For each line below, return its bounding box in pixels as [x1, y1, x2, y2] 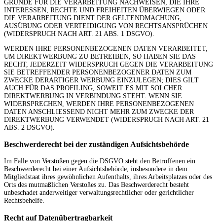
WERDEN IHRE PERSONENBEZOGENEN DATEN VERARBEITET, [4, 44, 208, 52]
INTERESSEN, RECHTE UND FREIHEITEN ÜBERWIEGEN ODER [4, 6, 205, 14]
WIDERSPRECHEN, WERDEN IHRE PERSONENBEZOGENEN [4, 100, 194, 108]
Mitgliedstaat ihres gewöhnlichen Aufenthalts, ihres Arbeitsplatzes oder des [4, 173, 212, 181]
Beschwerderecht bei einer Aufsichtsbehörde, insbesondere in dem [4, 165, 187, 173]
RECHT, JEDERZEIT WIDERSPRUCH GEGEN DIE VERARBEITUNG [4, 60, 213, 68]
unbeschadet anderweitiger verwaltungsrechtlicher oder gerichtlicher [4, 189, 194, 197]
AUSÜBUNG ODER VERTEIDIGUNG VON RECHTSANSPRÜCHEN [4, 22, 208, 30]
